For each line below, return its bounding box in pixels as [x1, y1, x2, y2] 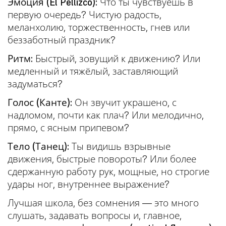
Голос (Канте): [8, 96, 72, 108]
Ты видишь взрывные [69, 140, 171, 152]
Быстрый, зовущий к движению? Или [33, 52, 200, 65]
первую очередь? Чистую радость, [8, 8, 161, 21]
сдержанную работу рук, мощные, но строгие [8, 165, 209, 178]
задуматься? [8, 77, 63, 90]
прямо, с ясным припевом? [8, 121, 129, 134]
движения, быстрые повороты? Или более [8, 152, 196, 165]
